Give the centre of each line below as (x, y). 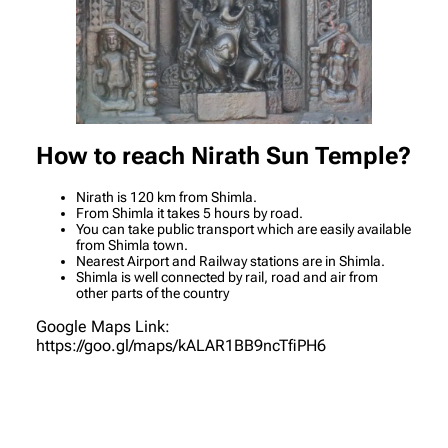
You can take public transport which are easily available (243, 229)
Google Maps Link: (103, 327)
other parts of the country (152, 293)
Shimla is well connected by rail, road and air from (227, 277)
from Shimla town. (132, 245)
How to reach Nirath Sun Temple (217, 156)
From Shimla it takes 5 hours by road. (189, 213)
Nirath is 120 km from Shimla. (166, 197)
